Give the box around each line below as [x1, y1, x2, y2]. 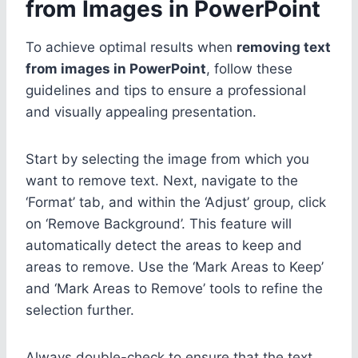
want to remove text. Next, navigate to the [26, 172, 298, 189]
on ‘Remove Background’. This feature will [26, 215, 292, 232]
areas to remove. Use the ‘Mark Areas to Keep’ [26, 258, 324, 275]
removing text [237, 38, 331, 55]
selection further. [26, 301, 134, 318]
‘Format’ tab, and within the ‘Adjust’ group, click [26, 193, 326, 210]
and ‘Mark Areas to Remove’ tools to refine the [26, 280, 323, 296]
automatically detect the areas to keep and [26, 237, 302, 253]
